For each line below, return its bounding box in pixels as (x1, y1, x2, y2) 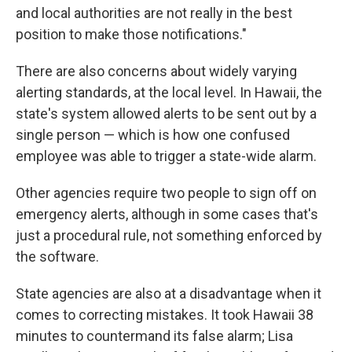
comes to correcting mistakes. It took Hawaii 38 (16, 306, 313, 324)
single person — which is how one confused (16, 126, 290, 144)
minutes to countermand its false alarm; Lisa (16, 328, 293, 345)
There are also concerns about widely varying (16, 63, 297, 80)
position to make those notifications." (16, 26, 247, 43)
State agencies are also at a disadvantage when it (16, 285, 321, 302)
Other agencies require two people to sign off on (16, 185, 317, 202)
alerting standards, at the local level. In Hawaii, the (16, 84, 322, 101)
